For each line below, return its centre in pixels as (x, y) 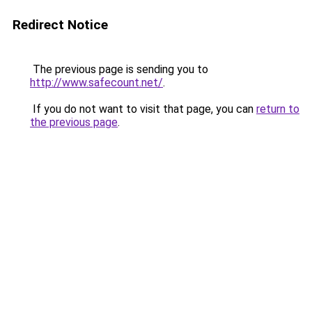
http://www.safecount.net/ (96, 83)
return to (278, 109)
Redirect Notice (60, 25)
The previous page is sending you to (119, 69)
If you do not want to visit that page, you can (143, 109)
